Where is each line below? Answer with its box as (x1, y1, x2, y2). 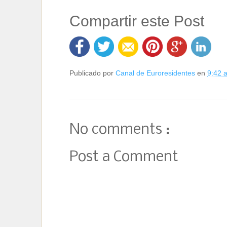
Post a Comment (69, 149, 178, 165)
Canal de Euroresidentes (116, 69, 197, 77)
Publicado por (69, 69, 116, 77)
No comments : (69, 122, 170, 138)
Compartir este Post (69, 13, 204, 29)
